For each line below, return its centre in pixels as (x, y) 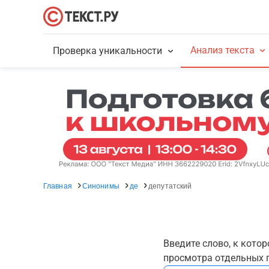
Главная (58, 185)
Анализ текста (222, 50)
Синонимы (101, 185)
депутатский (170, 185)
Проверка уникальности (108, 51)
